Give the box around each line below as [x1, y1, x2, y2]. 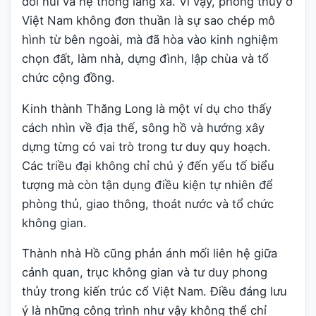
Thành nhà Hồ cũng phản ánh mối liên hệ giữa [22, 246, 277, 261]
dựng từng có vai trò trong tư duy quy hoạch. [22, 139, 271, 154]
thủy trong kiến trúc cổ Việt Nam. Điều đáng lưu [22, 284, 287, 299]
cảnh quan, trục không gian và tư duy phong [22, 265, 267, 280]
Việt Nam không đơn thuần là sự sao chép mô [22, 13, 275, 28]
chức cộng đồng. [22, 71, 115, 85]
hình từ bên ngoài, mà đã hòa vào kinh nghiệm [22, 32, 278, 47]
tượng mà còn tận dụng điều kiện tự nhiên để [22, 177, 273, 192]
